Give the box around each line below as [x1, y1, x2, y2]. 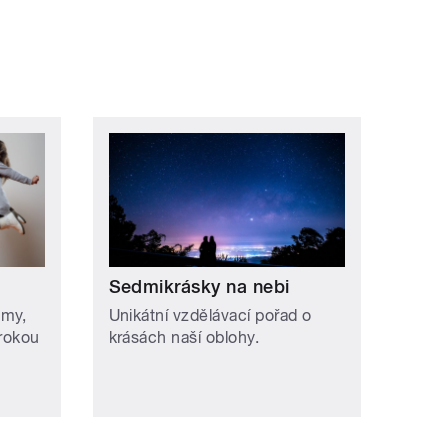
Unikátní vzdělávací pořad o [108, 305, 312, 325]
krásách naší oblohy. [108, 327, 260, 347]
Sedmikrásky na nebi [108, 275, 290, 297]
